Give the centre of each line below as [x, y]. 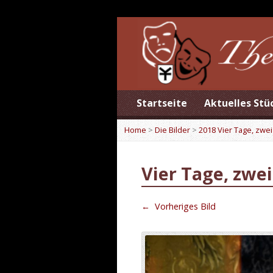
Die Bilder [172, 130]
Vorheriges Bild [184, 206]
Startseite [162, 103]
